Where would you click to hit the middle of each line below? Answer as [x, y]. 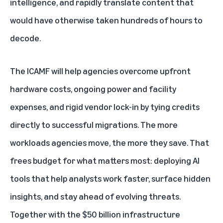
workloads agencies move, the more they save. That [110, 143]
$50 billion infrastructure [131, 214]
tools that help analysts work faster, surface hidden [110, 178]
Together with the [46, 214]
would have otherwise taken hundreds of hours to [106, 20]
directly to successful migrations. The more [94, 125]
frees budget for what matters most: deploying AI [105, 161]
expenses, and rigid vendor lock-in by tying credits [105, 107]
